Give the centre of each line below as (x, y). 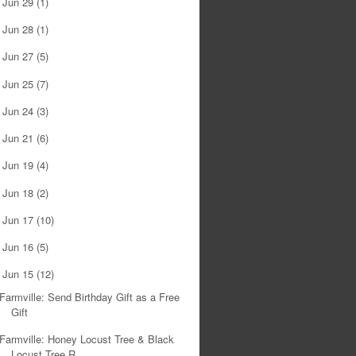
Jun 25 (20, 83)
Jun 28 (20, 29)
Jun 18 (20, 192)
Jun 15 (20, 274)
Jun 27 (20, 56)
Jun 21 (20, 138)
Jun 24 (20, 110)
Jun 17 (20, 219)
